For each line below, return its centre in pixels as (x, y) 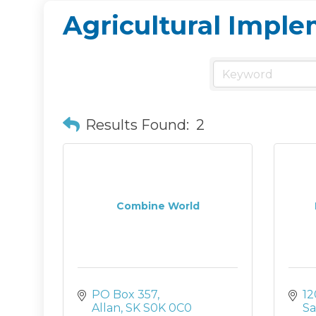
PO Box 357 (124, 295)
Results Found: (137, 125)
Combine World (158, 206)
